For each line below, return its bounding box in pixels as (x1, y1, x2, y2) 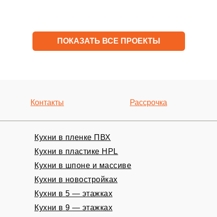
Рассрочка (130, 98, 167, 107)
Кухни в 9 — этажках (34, 203, 113, 212)
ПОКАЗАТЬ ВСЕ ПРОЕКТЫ (57, 37, 160, 45)
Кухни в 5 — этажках (34, 189, 113, 198)
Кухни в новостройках (34, 175, 118, 184)
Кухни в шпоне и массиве (34, 161, 132, 170)
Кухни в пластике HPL (34, 147, 118, 155)
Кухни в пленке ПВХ (34, 133, 111, 141)
